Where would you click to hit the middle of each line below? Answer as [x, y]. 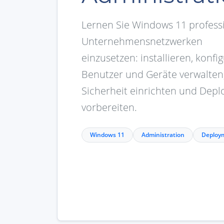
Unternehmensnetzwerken [142, 41]
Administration [163, 134]
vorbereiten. [109, 107]
